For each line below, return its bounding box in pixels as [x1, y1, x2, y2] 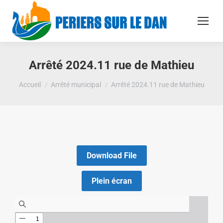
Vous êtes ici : [18, 76, 67, 85]
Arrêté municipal [50, 81, 101, 89]
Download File [86, 151, 137, 160]
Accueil [18, 81, 41, 89]
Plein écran [91, 176, 132, 186]
